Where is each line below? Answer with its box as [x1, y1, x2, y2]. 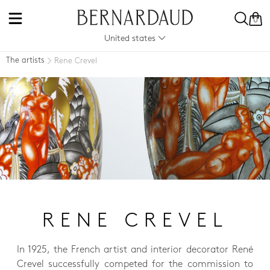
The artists [6, 57, 45, 64]
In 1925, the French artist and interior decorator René [17, 245, 253, 255]
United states [104, 34, 158, 43]
